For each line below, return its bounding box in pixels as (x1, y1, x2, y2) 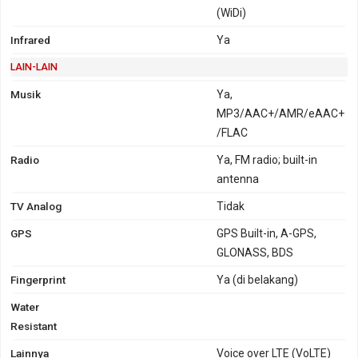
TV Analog (10, 199, 62, 213)
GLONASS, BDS (217, 245, 294, 259)
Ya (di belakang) (217, 272, 299, 286)
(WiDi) (217, 6, 247, 19)
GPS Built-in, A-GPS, (217, 226, 317, 240)
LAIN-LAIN (10, 60, 58, 73)
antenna (217, 172, 260, 185)
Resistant (10, 319, 57, 332)
